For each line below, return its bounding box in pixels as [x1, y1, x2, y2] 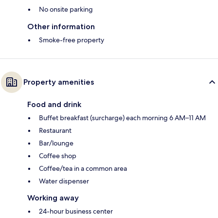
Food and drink [27, 99, 81, 109]
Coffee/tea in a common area [39, 163, 127, 173]
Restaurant [39, 126, 72, 135]
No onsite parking [39, 4, 93, 14]
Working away [27, 193, 79, 202]
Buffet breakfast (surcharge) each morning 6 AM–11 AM [39, 113, 206, 122]
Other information [27, 21, 95, 31]
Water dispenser [39, 176, 89, 185]
